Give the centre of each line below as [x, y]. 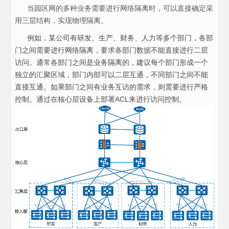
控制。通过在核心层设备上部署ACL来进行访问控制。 [100, 99]
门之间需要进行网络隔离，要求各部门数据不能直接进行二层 [111, 50]
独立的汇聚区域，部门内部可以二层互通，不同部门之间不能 [111, 74]
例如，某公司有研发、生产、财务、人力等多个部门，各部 [114, 38]
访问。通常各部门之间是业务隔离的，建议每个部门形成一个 [111, 62]
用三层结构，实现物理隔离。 [61, 20]
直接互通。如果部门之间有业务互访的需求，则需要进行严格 [111, 87]
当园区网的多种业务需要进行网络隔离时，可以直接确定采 [114, 8]
